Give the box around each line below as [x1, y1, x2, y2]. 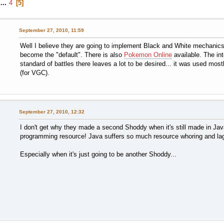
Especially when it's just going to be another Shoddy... [19, 150, 176, 158]
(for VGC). [19, 68, 49, 76]
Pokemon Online [123, 50, 172, 58]
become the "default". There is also [19, 50, 124, 58]
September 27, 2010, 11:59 [18, 27, 84, 33]
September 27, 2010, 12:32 [18, 108, 84, 114]
